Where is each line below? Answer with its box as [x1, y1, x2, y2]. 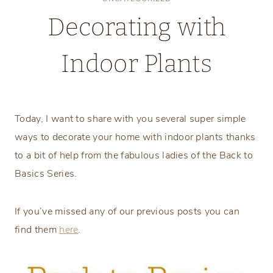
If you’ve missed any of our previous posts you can [15, 205, 240, 219]
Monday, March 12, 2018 [136, 92, 229, 104]
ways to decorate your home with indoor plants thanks [15, 130, 256, 144]
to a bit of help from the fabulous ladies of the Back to [15, 149, 253, 163]
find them [15, 223, 60, 237]
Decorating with [47, 13, 226, 43]
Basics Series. [15, 167, 77, 181]
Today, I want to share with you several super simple [15, 112, 246, 126]
